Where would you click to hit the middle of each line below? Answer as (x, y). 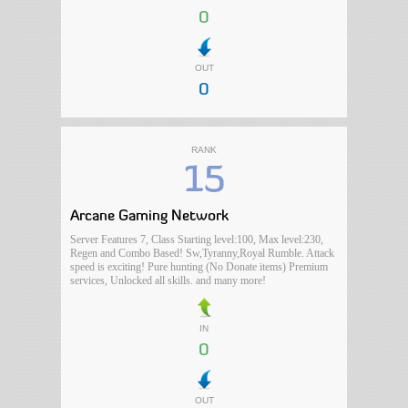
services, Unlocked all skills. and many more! (168, 280)
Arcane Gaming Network (150, 217)
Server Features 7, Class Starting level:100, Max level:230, (197, 240)
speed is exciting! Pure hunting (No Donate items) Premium (199, 267)
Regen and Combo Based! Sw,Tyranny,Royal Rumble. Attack (203, 253)
